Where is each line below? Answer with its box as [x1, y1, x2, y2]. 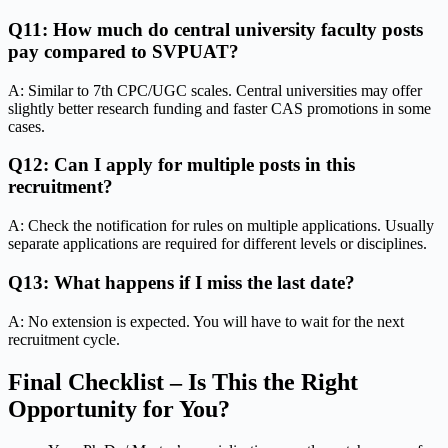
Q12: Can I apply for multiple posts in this [8, 154, 355, 176]
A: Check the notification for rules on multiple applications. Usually [8, 217, 434, 235]
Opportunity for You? [8, 395, 230, 422]
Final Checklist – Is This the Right [8, 368, 358, 395]
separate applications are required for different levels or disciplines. [8, 235, 427, 253]
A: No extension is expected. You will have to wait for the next [8, 312, 404, 330]
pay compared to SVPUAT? [8, 41, 239, 62]
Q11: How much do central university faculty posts [8, 19, 423, 40]
